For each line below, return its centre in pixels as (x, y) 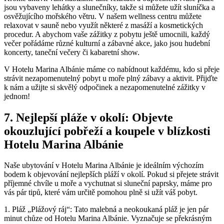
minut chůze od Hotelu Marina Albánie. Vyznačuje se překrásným (108, 218)
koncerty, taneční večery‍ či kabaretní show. (72, 52)
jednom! (17, 96)
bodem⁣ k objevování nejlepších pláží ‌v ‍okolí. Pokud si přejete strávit (111, 174)
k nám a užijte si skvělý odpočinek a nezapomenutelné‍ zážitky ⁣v (105, 87)
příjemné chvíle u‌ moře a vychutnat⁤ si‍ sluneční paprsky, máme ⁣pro (108, 183)
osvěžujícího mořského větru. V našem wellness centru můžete (103, 16)
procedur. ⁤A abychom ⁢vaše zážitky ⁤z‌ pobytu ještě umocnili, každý (107, 34)
